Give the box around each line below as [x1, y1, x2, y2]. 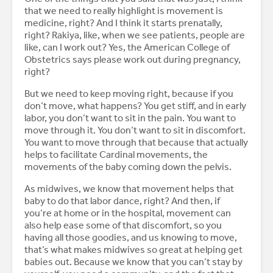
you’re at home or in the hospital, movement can [24, 207, 231, 219]
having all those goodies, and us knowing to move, [24, 232, 237, 244]
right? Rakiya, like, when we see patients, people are [24, 29, 245, 41]
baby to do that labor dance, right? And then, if [24, 195, 220, 207]
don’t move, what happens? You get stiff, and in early [24, 100, 246, 112]
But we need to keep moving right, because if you [24, 88, 233, 100]
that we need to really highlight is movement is [24, 5, 223, 17]
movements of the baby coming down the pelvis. [24, 161, 233, 173]
